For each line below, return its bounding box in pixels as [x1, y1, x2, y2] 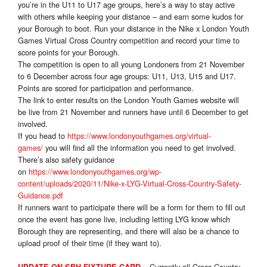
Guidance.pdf [18, 190, 63, 201]
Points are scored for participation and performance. [18, 82, 194, 94]
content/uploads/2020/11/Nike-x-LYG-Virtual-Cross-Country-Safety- [18, 178, 241, 190]
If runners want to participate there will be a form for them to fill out [18, 201, 246, 213]
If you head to [18, 130, 67, 142]
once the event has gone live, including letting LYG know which [18, 213, 230, 225]
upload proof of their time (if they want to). [18, 237, 162, 249]
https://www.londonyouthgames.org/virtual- [67, 130, 211, 142]
